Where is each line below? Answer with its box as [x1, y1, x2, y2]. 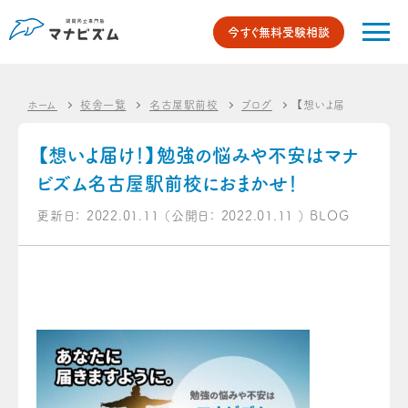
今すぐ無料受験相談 [228, 26, 330, 38]
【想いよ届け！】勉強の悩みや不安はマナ [36, 146, 359, 165]
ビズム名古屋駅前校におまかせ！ [36, 174, 298, 193]
